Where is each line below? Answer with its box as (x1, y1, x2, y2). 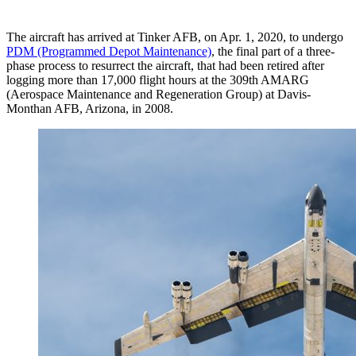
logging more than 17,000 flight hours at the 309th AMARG (6, 72, 309, 87)
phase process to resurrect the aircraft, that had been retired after (6, 58, 324, 72)
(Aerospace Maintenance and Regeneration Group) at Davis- (6, 87, 311, 101)
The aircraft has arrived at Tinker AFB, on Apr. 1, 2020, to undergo (6, 29, 343, 44)
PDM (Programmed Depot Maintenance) (6, 44, 211, 58)
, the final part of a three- (211, 44, 335, 58)
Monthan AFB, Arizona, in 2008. (6, 101, 173, 115)
